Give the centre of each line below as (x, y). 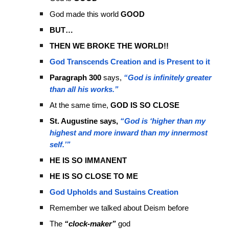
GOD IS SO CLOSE (145, 105)
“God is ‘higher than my (163, 121)
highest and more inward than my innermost (129, 133)
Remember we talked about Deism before (119, 208)
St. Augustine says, (85, 121)
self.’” (60, 144)
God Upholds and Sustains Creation (114, 192)
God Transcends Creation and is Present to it (130, 62)
